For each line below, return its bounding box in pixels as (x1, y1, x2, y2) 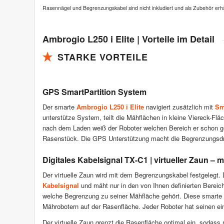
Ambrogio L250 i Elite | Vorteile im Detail (42, 32, 214, 45)
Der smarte (42, 102, 76, 112)
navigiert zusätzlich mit (144, 102, 215, 112)
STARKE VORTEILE (57, 50, 148, 64)
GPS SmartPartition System (42, 86, 146, 98)
